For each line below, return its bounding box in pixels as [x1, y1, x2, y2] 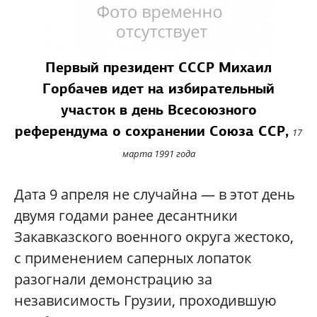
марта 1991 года [122, 147, 195, 161]
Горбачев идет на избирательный [42, 79, 275, 98]
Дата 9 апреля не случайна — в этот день [14, 185, 295, 204]
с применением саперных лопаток [14, 248, 251, 268]
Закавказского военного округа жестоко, [14, 227, 294, 247]
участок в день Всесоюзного [60, 100, 257, 120]
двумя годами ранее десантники [14, 206, 238, 226]
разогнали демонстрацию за [14, 270, 212, 289]
